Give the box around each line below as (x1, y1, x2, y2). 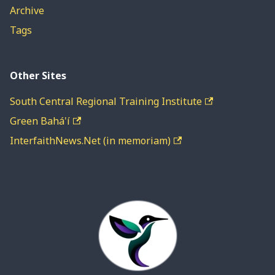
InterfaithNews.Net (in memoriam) (10, 134, 171, 148)
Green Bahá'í (10, 114, 70, 128)
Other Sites (10, 69, 66, 83)
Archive (10, 4, 44, 18)
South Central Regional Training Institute (10, 95, 202, 109)
